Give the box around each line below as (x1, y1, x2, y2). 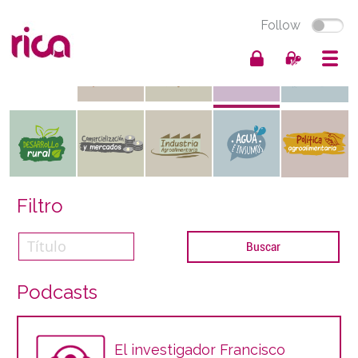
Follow (261, 18, 300, 34)
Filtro (17, 194, 63, 217)
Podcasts (17, 280, 97, 304)
